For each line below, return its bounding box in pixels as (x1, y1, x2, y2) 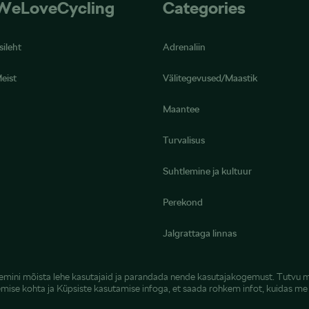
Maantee (162, 103, 199, 114)
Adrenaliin (162, 41, 206, 52)
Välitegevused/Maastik (162, 72, 257, 83)
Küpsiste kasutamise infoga (57, 282, 168, 294)
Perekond (162, 196, 203, 208)
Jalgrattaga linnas (162, 227, 237, 239)
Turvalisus (162, 134, 205, 146)
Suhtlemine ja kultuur (162, 165, 252, 177)
